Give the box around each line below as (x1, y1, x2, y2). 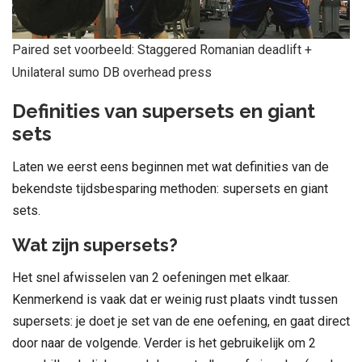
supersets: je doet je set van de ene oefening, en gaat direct (12, 313, 350, 329)
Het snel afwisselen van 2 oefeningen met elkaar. (12, 269, 290, 285)
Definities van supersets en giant (12, 99, 315, 123)
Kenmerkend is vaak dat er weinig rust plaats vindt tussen (12, 291, 338, 307)
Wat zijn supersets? (12, 234, 178, 255)
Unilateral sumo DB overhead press (12, 64, 212, 80)
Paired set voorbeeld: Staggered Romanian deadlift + (12, 41, 312, 57)
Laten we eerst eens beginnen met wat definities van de (12, 158, 329, 175)
